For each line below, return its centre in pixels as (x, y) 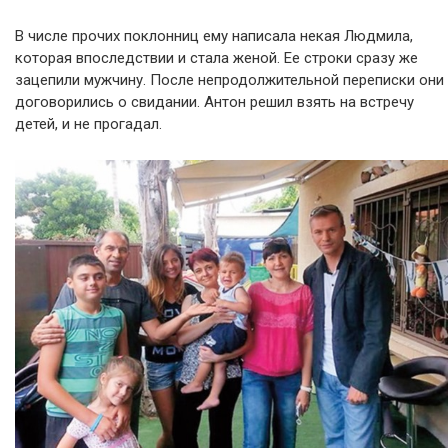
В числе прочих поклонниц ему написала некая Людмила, (214, 35)
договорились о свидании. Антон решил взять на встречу (214, 101)
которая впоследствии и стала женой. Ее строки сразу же (216, 57)
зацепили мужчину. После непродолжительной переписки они (229, 79)
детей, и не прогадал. (88, 123)
